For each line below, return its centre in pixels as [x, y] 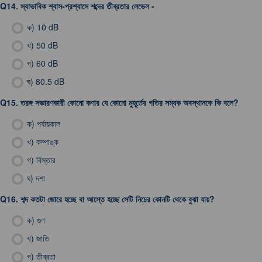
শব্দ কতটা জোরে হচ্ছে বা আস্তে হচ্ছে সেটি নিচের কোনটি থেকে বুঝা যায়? [118, 199]
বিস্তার [46, 160]
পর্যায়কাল [49, 123]
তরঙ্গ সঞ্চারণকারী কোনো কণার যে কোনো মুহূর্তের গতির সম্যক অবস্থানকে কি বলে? [130, 102]
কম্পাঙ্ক [47, 142]
